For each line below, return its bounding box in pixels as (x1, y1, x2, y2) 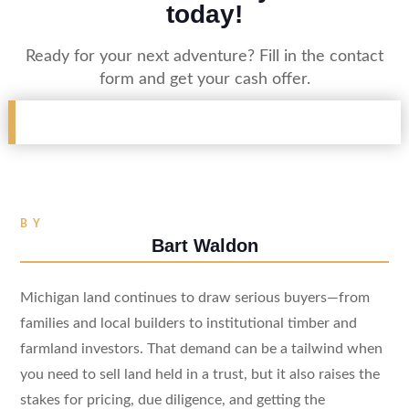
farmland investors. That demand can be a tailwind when (19, 341, 383, 356)
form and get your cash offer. (99, 70, 310, 88)
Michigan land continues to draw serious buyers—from (19, 289, 370, 305)
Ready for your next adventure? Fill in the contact (26, 47, 383, 65)
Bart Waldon (151, 235, 258, 256)
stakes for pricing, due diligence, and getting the (19, 392, 325, 407)
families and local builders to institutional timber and (19, 315, 357, 330)
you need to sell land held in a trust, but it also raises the (19, 366, 380, 382)
